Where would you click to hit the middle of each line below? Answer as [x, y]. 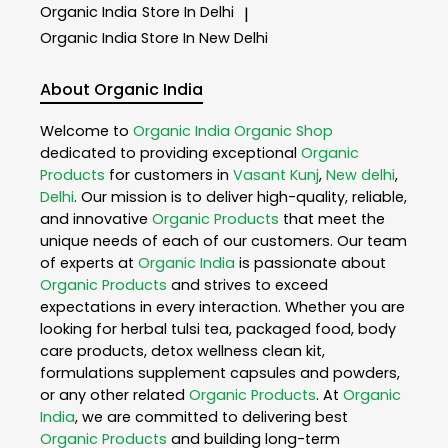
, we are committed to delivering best [211, 416]
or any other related [114, 394]
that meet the [332, 218]
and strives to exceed [247, 284]
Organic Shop [283, 130]
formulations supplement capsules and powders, [220, 372]
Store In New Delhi [204, 37]
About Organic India [121, 90]
